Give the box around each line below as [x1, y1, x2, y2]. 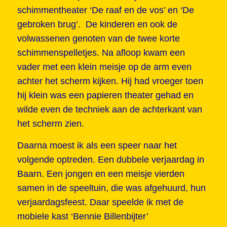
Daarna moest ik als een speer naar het [17, 140, 177, 151]
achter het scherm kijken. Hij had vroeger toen [17, 75, 203, 86]
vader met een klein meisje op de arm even [17, 61, 192, 72]
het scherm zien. [17, 118, 84, 129]
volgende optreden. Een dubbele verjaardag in [17, 155, 204, 165]
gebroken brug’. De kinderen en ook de [17, 19, 177, 29]
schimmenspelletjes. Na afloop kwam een [17, 47, 185, 58]
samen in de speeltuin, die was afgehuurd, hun [17, 183, 206, 194]
